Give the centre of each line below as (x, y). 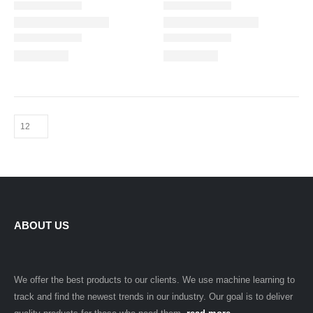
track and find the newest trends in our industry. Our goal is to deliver (153, 297)
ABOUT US (42, 226)
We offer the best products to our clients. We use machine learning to (154, 280)
